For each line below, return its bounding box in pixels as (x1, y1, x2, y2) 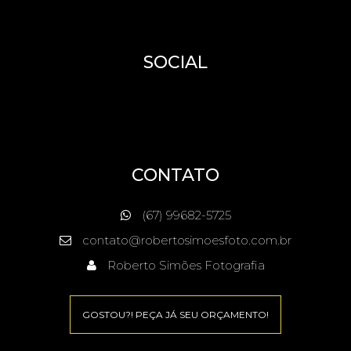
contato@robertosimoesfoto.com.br (82, 232, 291, 248)
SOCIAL (143, 51, 208, 73)
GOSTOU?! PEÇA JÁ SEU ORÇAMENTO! (82, 308, 269, 320)
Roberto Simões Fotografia (103, 257, 265, 273)
